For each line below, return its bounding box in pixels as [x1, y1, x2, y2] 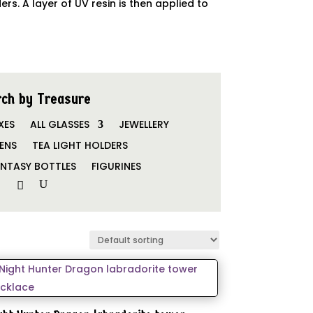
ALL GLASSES [29, 117, 89, 131]
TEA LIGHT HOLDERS [32, 138, 129, 152]
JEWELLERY [118, 117, 169, 131]
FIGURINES [92, 159, 142, 173]
